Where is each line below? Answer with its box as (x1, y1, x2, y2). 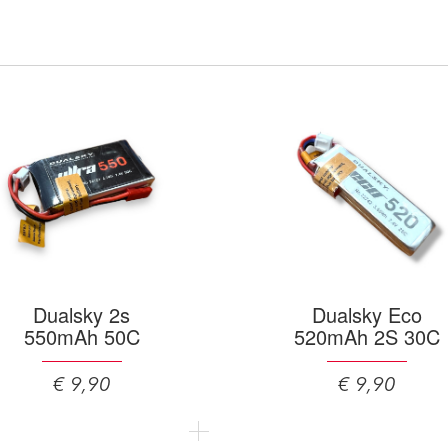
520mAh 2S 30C (293, 322, 440, 351)
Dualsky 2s (33, 300, 130, 329)
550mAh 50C (23, 322, 140, 351)
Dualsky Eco (311, 300, 422, 329)
